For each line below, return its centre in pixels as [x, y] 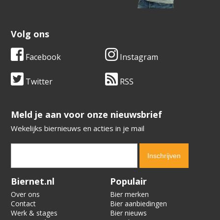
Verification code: [39, 178]
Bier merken [129, 194]
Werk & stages [34, 213]
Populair [128, 181]
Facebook [42, 57]
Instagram [138, 57]
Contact [24, 204]
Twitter [38, 82]
